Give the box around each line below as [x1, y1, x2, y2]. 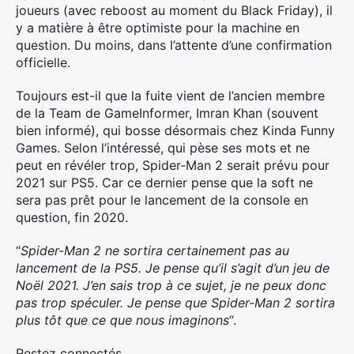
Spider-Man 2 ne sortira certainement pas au [21, 243, 289, 258]
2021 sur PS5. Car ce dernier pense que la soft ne [16, 175, 313, 190]
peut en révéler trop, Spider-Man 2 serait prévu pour [16, 157, 330, 173]
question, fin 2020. [16, 209, 128, 225]
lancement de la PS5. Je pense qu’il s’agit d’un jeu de [16, 260, 330, 276]
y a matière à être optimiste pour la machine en [16, 20, 299, 36]
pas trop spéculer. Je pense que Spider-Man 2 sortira [16, 295, 335, 311]
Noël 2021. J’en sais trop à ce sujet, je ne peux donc [16, 277, 326, 293]
